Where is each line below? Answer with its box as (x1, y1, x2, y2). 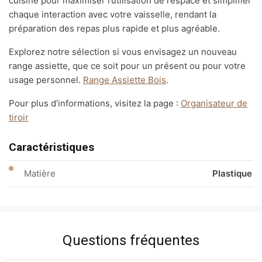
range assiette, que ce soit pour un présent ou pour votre (9, 60, 246, 72)
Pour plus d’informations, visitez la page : (9, 98, 181, 109)
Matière (24, 168, 56, 180)
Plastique (212, 168, 252, 180)
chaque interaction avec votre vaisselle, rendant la (9, 9, 216, 20)
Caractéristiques (9, 140, 94, 154)
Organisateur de (181, 98, 247, 109)
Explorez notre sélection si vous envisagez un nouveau (9, 46, 237, 58)
